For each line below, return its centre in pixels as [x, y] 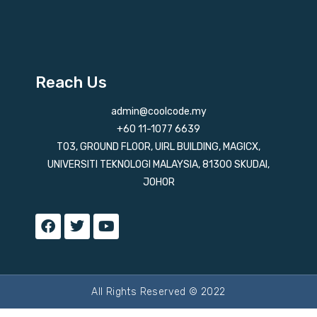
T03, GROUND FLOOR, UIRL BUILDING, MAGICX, [158, 146]
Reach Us [71, 82]
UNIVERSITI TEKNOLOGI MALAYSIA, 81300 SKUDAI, [158, 164]
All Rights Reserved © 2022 [158, 292]
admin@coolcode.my [158, 111]
